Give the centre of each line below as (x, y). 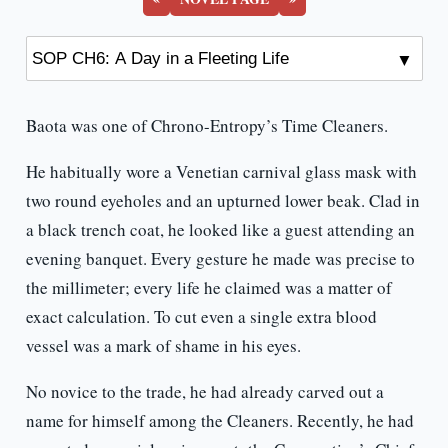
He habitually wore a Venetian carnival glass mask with (221, 172)
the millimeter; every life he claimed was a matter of (208, 288)
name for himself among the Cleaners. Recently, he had (219, 421)
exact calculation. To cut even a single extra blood (201, 317)
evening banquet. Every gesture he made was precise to (220, 259)
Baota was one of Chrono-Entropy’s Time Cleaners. (206, 126)
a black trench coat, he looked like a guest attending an (220, 230)
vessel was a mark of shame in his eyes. (163, 346)
